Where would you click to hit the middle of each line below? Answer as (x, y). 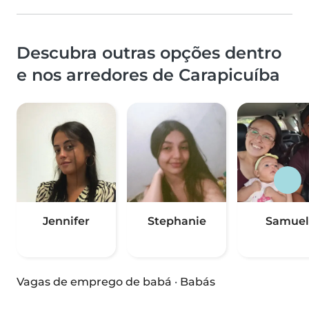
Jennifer (66, 221)
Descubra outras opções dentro (149, 53)
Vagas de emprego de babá (94, 282)
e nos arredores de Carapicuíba (148, 75)
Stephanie (177, 221)
